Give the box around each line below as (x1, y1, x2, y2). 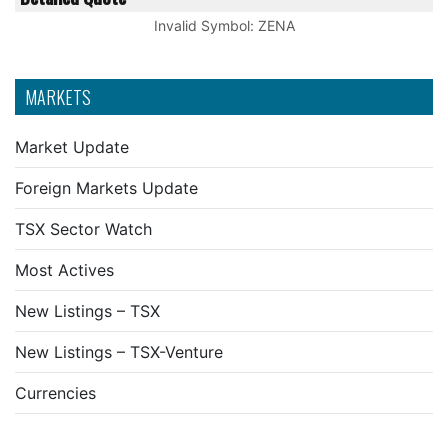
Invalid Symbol (153, 17, 250, 34)
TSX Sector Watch (15, 219, 152, 239)
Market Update (15, 137, 129, 157)
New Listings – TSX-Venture (15, 342, 223, 362)
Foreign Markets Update (15, 178, 198, 198)
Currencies (15, 383, 96, 403)
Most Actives (15, 260, 114, 280)
